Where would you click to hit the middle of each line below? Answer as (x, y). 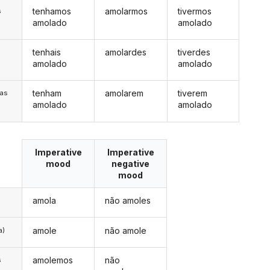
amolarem (124, 93)
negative (131, 163)
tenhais (46, 52)
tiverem (192, 93)
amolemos (52, 260)
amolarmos (127, 11)
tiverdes (194, 52)
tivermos (194, 11)
